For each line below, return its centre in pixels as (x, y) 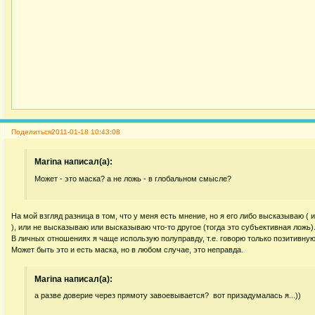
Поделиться (31, 131)
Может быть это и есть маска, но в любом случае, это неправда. (127, 250)
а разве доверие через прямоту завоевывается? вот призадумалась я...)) (168, 296)
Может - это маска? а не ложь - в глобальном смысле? (133, 178)
